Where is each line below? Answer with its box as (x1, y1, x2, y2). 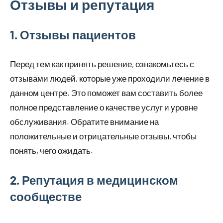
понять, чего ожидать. (10, 145, 93, 156)
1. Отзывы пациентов (10, 27, 136, 42)
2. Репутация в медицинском (10, 173, 178, 188)
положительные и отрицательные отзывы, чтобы (10, 131, 197, 141)
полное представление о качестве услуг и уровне (10, 102, 198, 112)
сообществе (10, 189, 82, 204)
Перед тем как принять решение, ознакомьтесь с (10, 59, 194, 69)
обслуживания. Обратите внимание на (10, 116, 159, 127)
